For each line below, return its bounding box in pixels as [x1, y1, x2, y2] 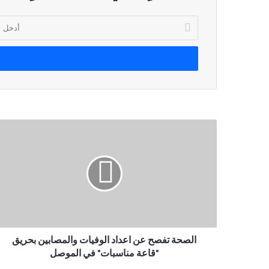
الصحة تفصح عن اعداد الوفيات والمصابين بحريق [12, 235, 196, 245]
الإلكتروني [166, 41, 199, 51]
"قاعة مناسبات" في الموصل [50, 248, 159, 258]
